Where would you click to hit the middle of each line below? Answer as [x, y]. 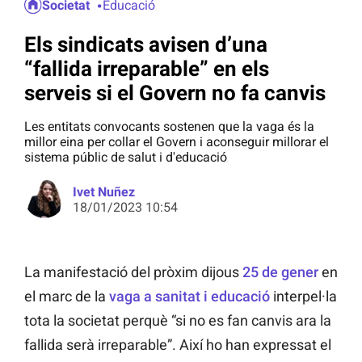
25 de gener [280, 272]
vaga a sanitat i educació [189, 297]
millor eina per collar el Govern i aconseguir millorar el [177, 142]
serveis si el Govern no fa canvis [175, 93]
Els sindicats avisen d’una [146, 44]
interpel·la [303, 297]
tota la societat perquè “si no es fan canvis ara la [178, 321]
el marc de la [67, 297]
